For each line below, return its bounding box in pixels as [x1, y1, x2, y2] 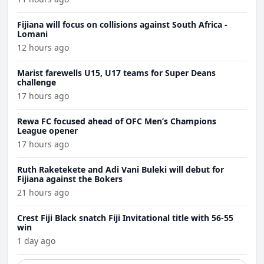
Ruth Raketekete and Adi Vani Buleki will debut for [17, 164, 224, 176]
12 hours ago [17, 42, 69, 54]
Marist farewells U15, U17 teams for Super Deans [17, 67, 216, 79]
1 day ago [17, 235, 55, 247]
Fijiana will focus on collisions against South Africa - [17, 19, 227, 31]
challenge [17, 77, 56, 88]
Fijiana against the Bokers [17, 173, 123, 185]
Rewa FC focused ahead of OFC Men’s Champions [17, 115, 216, 127]
